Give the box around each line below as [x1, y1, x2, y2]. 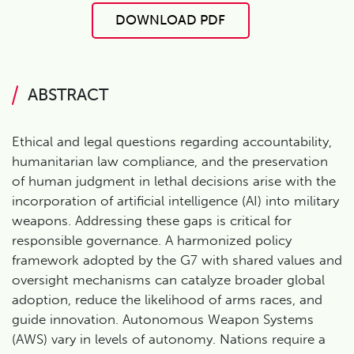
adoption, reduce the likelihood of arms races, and [12, 292, 322, 308]
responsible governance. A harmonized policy [12, 232, 292, 249]
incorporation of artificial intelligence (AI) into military [12, 193, 339, 209]
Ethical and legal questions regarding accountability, [12, 134, 332, 150]
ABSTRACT [28, 85, 109, 106]
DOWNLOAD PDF [115, 12, 225, 28]
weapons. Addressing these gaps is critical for [12, 213, 292, 229]
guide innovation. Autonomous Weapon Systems [12, 311, 314, 328]
